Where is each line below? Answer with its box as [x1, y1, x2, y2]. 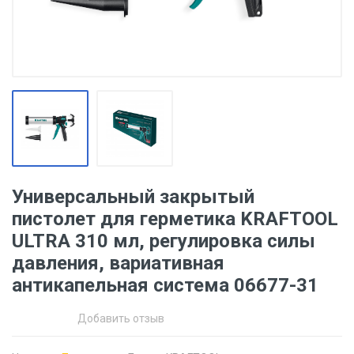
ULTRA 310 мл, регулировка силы [12, 230, 315, 252]
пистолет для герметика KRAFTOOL [12, 208, 338, 230]
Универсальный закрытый [12, 186, 254, 208]
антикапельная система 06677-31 [12, 274, 318, 296]
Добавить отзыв [77, 312, 164, 325]
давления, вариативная [12, 252, 224, 274]
